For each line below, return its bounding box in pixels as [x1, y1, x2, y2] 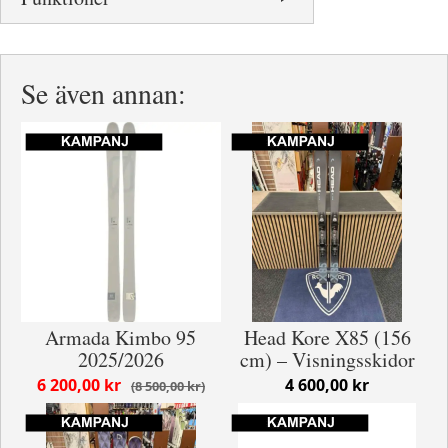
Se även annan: [21, 75, 186, 113]
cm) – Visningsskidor [239, 346, 415, 374]
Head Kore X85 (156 [243, 324, 411, 352]
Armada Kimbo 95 [45, 324, 197, 352]
